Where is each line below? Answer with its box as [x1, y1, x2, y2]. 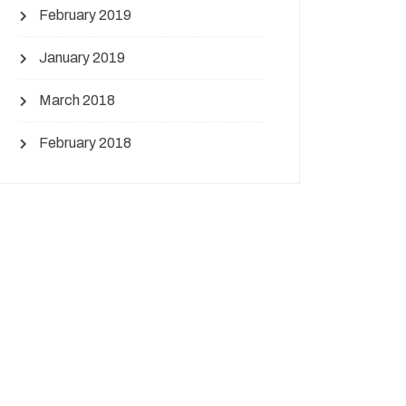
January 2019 [39, 50, 125, 65]
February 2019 [39, 7, 131, 23]
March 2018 [39, 92, 115, 108]
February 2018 [39, 135, 131, 150]
